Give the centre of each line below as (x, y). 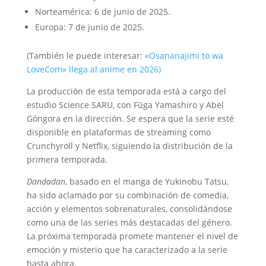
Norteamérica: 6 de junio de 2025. (102, 12)
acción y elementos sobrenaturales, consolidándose (129, 209)
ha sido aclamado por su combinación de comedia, (127, 195)
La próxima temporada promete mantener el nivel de (132, 236)
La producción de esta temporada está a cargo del (126, 91)
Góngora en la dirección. (75, 119)
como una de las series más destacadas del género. (129, 223)
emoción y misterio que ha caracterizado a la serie (127, 250)
